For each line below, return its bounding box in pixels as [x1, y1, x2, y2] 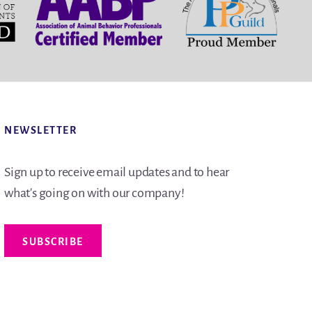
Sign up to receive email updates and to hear [4, 165, 230, 179]
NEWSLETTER [4, 125, 77, 136]
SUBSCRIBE [22, 236, 84, 247]
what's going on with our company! [4, 186, 185, 200]
